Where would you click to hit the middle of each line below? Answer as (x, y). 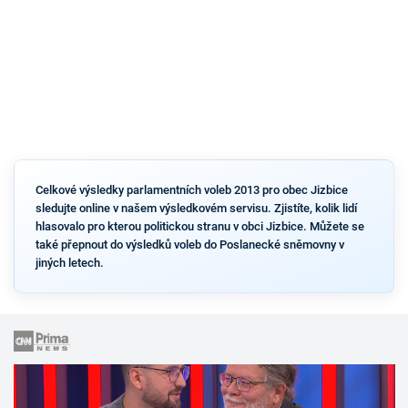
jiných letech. (69, 262)
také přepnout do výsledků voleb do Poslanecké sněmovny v (189, 244)
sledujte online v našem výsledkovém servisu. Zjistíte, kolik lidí (196, 208)
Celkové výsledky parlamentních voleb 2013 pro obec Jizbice (191, 189)
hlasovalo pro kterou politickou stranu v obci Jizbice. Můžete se (199, 226)
